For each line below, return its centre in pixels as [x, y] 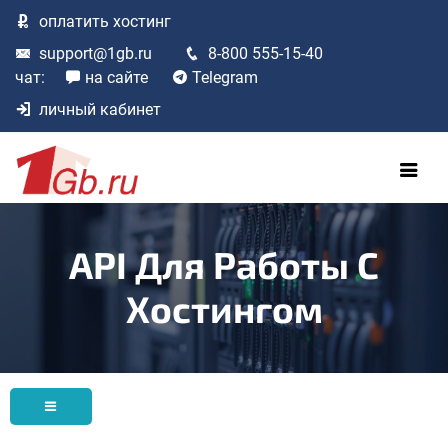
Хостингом [224, 307]
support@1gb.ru [95, 53]
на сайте [116, 77]
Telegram [225, 77]
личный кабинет [100, 109]
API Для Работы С [224, 263]
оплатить [74, 21]
